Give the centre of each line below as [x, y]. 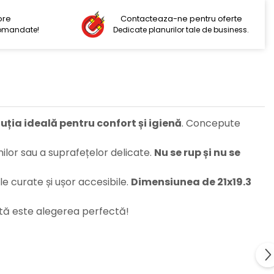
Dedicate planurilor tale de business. [181, 30]
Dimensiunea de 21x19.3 [191, 182]
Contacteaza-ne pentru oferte [181, 19]
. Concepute [211, 124]
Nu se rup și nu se [197, 153]
